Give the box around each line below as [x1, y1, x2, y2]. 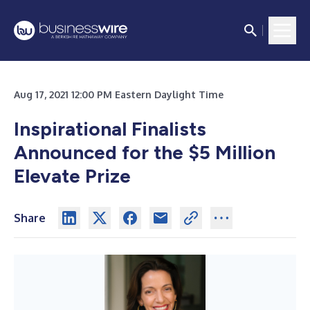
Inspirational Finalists [14, 117, 206, 140]
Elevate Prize [14, 164, 131, 188]
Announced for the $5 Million [14, 140, 275, 164]
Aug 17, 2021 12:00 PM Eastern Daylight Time [14, 89, 224, 100]
